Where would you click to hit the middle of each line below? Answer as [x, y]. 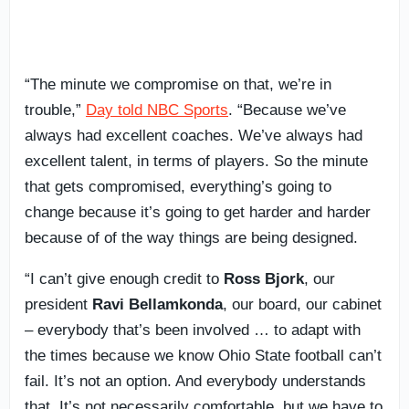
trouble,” [55, 110]
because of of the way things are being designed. [191, 237]
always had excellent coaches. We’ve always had [194, 135]
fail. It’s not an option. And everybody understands [195, 381]
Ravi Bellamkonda [157, 304]
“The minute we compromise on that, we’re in [178, 84]
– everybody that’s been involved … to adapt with [193, 330]
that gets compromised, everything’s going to [178, 186]
